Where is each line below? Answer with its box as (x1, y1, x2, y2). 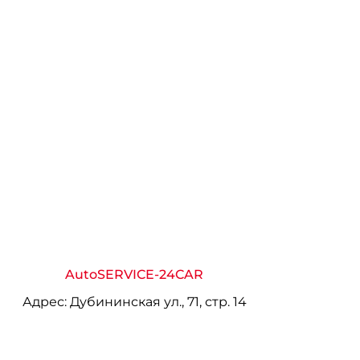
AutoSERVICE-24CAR (65, 266, 204, 282)
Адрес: (22, 293, 67, 309)
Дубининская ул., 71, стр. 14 (66, 293, 247, 309)
